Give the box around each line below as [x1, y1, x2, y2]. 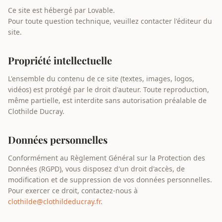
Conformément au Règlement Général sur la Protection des [8, 153, 205, 163]
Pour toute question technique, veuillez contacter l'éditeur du [8, 16, 212, 26]
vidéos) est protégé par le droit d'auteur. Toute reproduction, [8, 85, 209, 94]
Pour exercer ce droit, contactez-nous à [8, 186, 138, 195]
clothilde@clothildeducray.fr [8, 197, 101, 206]
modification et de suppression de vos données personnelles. [8, 175, 212, 184]
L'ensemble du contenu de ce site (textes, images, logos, [8, 74, 194, 83]
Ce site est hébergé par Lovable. [8, 5, 115, 15]
